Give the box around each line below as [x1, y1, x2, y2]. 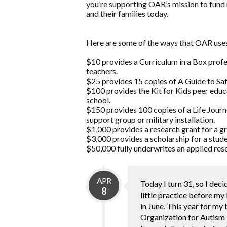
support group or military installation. [86, 115, 215, 125]
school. [86, 95, 110, 105]
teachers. [86, 66, 118, 77]
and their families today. [86, 9, 168, 19]
